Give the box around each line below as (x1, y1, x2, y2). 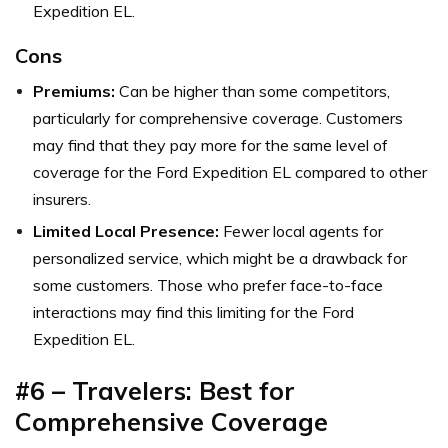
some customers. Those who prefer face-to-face (33, 274, 383, 295)
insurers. (33, 188, 91, 209)
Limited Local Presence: (33, 220, 219, 241)
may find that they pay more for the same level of (33, 134, 388, 155)
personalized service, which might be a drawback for (33, 247, 407, 268)
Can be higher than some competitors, (115, 80, 390, 101)
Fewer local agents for (219, 220, 383, 241)
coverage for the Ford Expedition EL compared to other (33, 161, 427, 182)
